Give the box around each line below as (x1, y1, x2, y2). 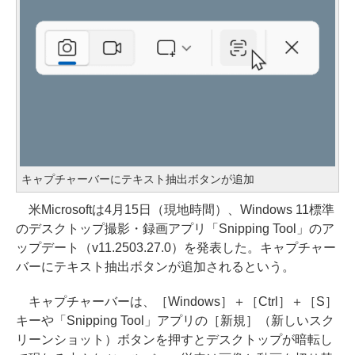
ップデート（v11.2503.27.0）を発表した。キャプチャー (16, 240, 336, 254)
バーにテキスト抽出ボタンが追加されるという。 (16, 259, 295, 273)
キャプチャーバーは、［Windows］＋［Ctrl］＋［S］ (16, 294, 338, 308)
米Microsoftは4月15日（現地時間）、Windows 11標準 (16, 202, 334, 216)
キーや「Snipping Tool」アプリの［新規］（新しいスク (16, 313, 334, 327)
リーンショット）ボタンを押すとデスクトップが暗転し (16, 332, 333, 346)
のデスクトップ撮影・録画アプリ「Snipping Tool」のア (16, 221, 334, 235)
